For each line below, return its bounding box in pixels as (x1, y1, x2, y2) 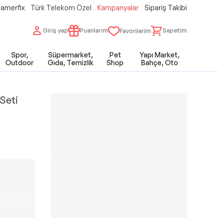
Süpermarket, (48, 51, 93, 59)
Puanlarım (80, 26, 108, 34)
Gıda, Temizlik (48, 58, 93, 67)
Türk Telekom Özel (31, 3, 91, 12)
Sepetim (163, 26, 187, 34)
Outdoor (5, 58, 34, 67)
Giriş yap (43, 26, 68, 34)
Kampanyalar (97, 3, 139, 12)
